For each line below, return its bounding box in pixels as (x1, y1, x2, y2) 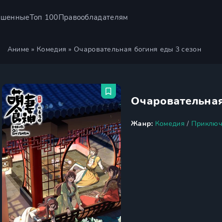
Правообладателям (58, 12, 128, 22)
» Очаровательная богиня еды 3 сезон (66, 45, 201, 54)
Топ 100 (29, 12, 58, 22)
